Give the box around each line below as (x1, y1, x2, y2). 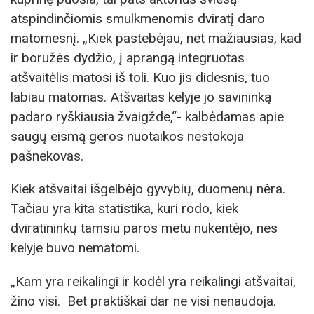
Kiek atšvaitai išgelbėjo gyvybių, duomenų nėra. (11, 181, 285, 198)
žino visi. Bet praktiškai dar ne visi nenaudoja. (11, 292, 276, 309)
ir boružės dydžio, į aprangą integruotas (11, 50, 245, 67)
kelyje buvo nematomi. (11, 240, 139, 257)
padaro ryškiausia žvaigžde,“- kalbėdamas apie (11, 109, 284, 125)
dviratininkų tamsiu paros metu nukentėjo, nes (11, 220, 278, 237)
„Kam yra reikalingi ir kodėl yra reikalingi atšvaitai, (11, 273, 296, 289)
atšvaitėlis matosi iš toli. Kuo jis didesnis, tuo (11, 69, 270, 86)
